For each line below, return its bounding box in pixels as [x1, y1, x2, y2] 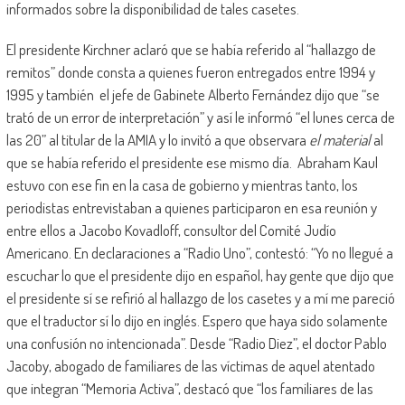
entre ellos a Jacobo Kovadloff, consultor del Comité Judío [5, 221, 336, 240]
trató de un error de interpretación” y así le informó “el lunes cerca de [5, 108, 395, 127]
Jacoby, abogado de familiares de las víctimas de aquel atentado [5, 356, 375, 376]
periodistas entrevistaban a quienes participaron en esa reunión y [5, 198, 377, 218]
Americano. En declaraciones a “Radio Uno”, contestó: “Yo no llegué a [5, 243, 393, 263]
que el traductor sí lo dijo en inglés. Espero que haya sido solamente [5, 311, 388, 331]
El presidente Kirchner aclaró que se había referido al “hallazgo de [5, 40, 376, 60]
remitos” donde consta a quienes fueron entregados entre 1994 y [5, 62, 375, 82]
